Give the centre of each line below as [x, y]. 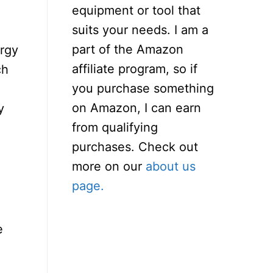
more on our [109, 166]
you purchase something [143, 88]
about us [171, 166]
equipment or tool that [136, 10]
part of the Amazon [128, 49]
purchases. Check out [135, 147]
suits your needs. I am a [140, 30]
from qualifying [115, 127]
